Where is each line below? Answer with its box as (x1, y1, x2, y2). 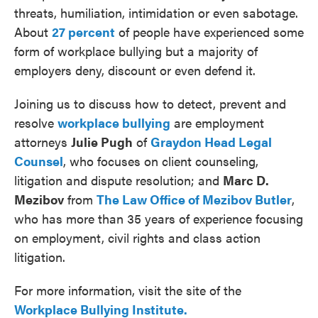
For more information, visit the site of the (14, 280, 241, 299)
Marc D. (223, 170, 269, 189)
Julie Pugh (71, 132, 133, 150)
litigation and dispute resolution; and (14, 170, 223, 189)
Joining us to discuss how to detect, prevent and (14, 94, 286, 112)
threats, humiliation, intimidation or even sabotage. (14, 3, 298, 21)
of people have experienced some (115, 22, 304, 40)
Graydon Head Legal (150, 132, 272, 150)
